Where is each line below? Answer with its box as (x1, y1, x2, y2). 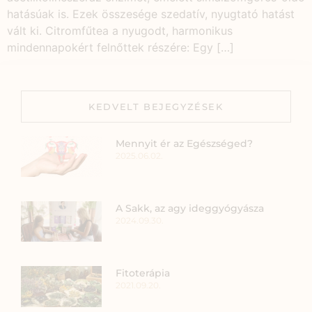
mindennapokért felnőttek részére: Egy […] (7, 40, 234, 54)
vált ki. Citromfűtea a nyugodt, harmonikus (7, 23, 233, 38)
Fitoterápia (116, 267, 171, 280)
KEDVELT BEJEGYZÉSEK (88, 100, 224, 112)
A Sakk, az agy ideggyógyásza (116, 202, 265, 215)
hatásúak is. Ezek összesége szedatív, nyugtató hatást (7, 6, 295, 21)
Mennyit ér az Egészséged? (116, 136, 253, 150)
